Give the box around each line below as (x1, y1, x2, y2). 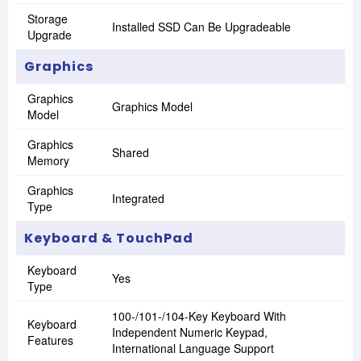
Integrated (112, 190, 164, 206)
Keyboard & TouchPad (24, 229, 193, 247)
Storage (27, 10, 68, 27)
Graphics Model (112, 98, 193, 114)
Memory (27, 152, 69, 168)
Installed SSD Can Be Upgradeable (112, 19, 291, 35)
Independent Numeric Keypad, (112, 324, 268, 340)
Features (27, 332, 73, 348)
